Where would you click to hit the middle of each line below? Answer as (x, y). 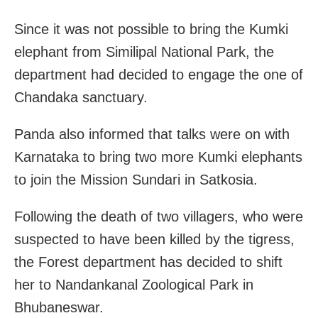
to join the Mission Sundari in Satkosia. (136, 180)
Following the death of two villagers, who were (159, 217)
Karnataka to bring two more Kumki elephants (158, 157)
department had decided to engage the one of (159, 75)
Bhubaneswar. (59, 308)
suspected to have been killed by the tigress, (154, 240)
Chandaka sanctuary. (81, 98)
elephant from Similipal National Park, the (144, 52)
